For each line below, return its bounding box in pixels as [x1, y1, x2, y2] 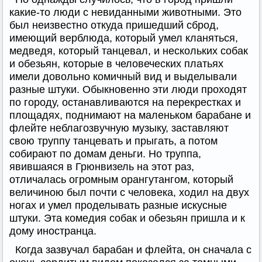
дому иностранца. [9, 225, 96, 237]
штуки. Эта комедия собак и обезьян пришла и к [9, 212, 245, 224]
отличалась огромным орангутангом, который [9, 173, 233, 185]
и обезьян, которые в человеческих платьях [9, 57, 223, 70]
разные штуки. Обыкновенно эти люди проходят [9, 83, 247, 95]
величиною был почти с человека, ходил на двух [9, 186, 249, 198]
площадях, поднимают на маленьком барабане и [9, 109, 251, 121]
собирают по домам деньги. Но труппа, [9, 147, 201, 160]
